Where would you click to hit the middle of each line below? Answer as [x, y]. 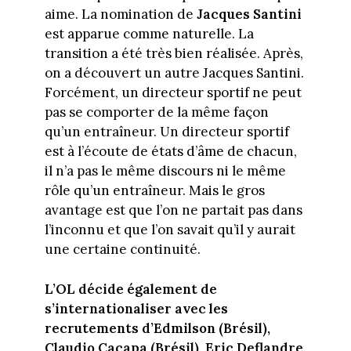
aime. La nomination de [120, 14]
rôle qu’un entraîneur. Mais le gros [154, 191]
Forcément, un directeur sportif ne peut [173, 93]
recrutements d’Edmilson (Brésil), [157, 328]
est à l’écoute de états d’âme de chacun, [170, 152]
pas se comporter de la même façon [156, 112]
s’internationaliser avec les [136, 308]
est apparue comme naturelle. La [149, 34]
